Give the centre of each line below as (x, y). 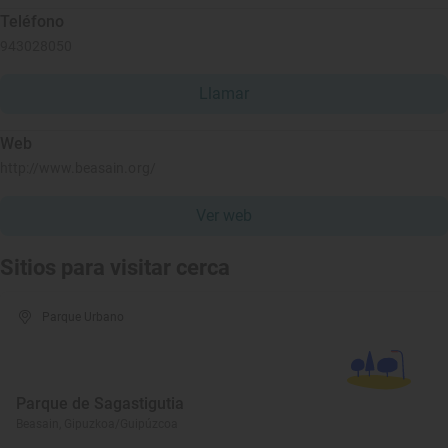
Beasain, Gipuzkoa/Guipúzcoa (97, 424)
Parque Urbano (83, 317)
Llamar (224, 93)
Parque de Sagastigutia (100, 403)
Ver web (224, 215)
